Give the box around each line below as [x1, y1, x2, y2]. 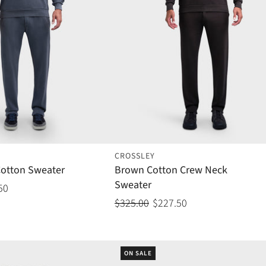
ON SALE [123, 249, 152, 258]
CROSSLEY [114, 150, 155, 163]
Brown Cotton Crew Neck [114, 163, 227, 178]
